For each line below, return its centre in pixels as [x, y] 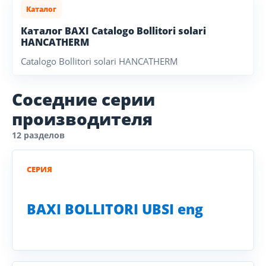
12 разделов [38, 135]
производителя [82, 119]
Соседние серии [83, 99]
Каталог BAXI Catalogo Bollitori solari [113, 31]
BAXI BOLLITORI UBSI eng [115, 209]
